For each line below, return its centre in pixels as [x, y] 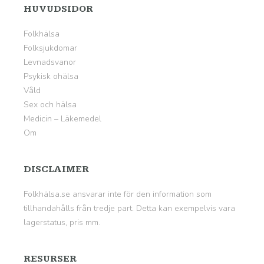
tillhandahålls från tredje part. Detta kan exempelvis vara [129, 208]
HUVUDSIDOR [58, 9]
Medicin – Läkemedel [62, 119]
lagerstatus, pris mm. [62, 222]
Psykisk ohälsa [51, 76]
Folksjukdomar [50, 48]
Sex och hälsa [50, 105]
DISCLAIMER [56, 169]
